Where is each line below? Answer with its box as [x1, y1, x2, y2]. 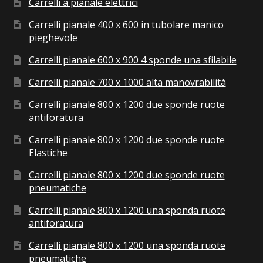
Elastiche [28, 146, 68, 159]
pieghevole [28, 31, 77, 44]
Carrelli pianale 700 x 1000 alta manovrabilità [28, 75, 226, 89]
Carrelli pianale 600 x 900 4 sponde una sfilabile [28, 53, 237, 66]
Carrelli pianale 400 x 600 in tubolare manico [28, 18, 224, 31]
